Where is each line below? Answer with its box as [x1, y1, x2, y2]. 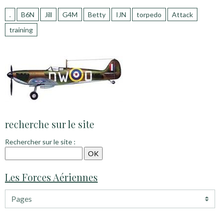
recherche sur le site [5, 117, 94, 131]
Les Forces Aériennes [5, 170, 98, 184]
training [9, 26, 33, 34]
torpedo [137, 10, 162, 19]
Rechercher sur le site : [5, 137, 76, 146]
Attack [172, 10, 193, 19]
